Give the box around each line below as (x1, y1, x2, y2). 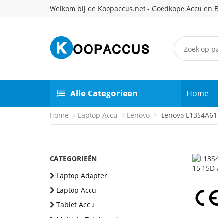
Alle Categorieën (70, 88, 138, 99)
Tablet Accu (56, 200, 94, 209)
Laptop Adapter (56, 171, 107, 180)
